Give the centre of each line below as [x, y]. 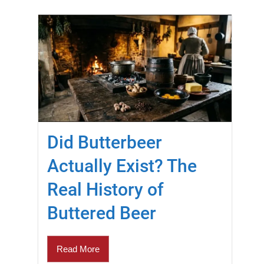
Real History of [105, 189]
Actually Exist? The [122, 166]
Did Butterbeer [105, 142]
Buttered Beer [102, 213]
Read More [78, 249]
